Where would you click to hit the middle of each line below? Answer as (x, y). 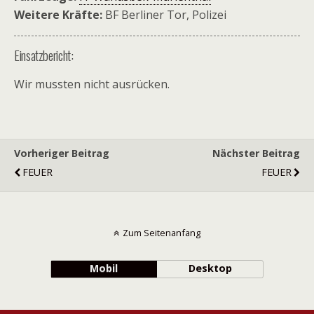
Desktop (210, 268)
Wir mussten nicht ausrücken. (92, 84)
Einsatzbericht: (44, 55)
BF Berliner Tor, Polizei (164, 15)
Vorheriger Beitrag (62, 153)
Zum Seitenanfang (162, 233)
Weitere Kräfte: (58, 15)
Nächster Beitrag (256, 153)
